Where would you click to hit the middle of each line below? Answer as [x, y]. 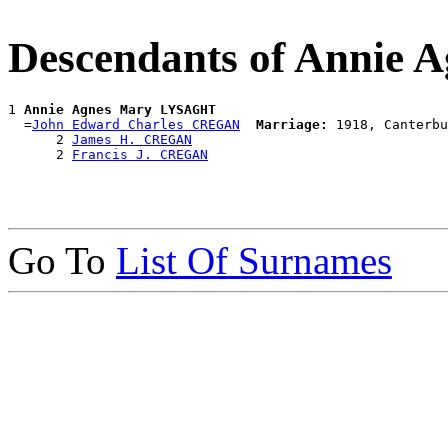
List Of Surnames [254, 261]
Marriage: [292, 125]
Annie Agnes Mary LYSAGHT [120, 110]
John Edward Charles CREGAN [136, 125]
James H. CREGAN [132, 140]
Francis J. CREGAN [140, 155]
